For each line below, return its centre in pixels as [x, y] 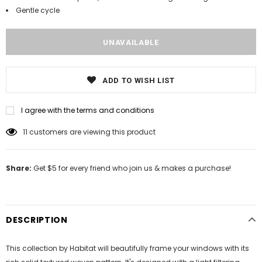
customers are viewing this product [92, 132]
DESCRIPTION [37, 220]
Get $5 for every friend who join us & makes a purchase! [131, 168]
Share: [19, 168]
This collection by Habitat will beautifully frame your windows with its [127, 248]
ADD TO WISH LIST [139, 80]
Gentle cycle [38, 10]
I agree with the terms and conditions [88, 110]
